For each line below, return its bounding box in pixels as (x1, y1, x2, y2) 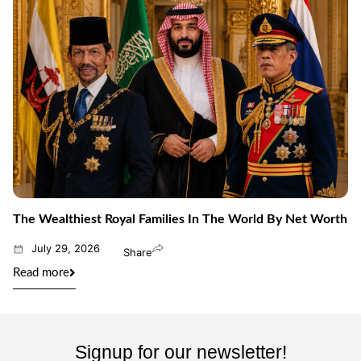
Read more (13, 267, 69, 280)
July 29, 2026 (31, 242, 100, 255)
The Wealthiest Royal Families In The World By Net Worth (13, 213, 347, 226)
